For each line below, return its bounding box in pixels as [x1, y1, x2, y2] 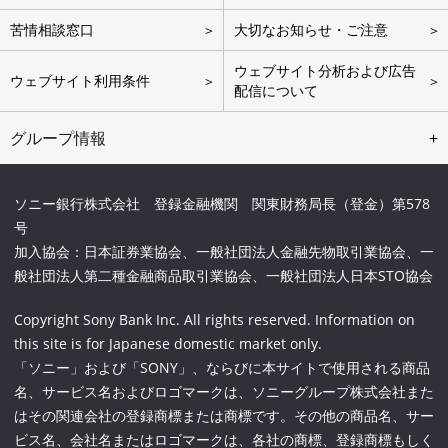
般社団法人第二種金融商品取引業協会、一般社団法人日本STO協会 [14, 266, 433, 286]
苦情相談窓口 [10, 20, 94, 40]
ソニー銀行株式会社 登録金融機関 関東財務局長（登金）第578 [14, 194, 430, 214]
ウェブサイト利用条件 [10, 71, 150, 91]
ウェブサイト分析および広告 [234, 61, 416, 81]
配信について [234, 81, 318, 101]
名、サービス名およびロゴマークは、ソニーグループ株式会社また [14, 382, 434, 402]
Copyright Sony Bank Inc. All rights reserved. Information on [14, 310, 415, 330]
